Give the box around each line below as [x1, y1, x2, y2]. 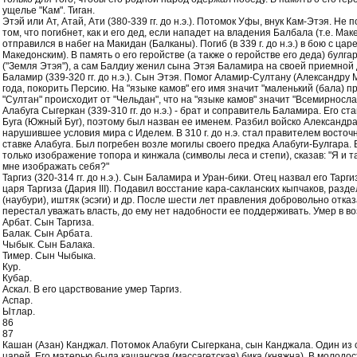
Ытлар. [2, 306, 35, 317]
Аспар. [2, 295, 33, 306]
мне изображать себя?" [2, 161, 109, 172]
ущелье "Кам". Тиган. [2, 5, 95, 16]
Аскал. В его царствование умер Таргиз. [2, 284, 182, 295]
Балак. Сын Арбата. [2, 228, 92, 239]
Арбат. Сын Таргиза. [2, 217, 94, 228]
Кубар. [2, 273, 32, 284]
